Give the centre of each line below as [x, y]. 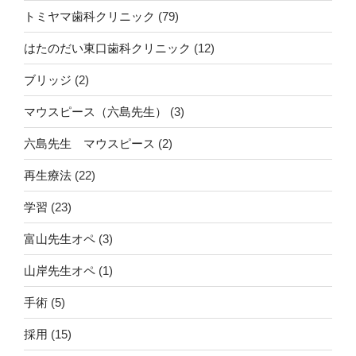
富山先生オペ [60, 238]
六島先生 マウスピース [89, 143]
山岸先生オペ [60, 270]
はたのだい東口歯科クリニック [107, 48]
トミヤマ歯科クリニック [89, 16]
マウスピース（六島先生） [95, 111]
